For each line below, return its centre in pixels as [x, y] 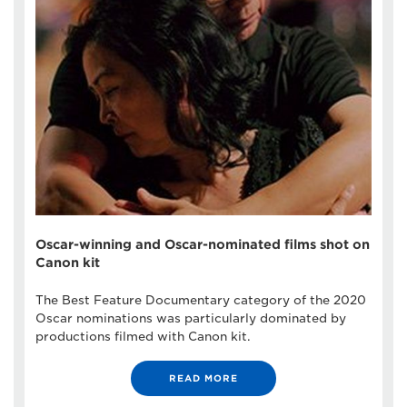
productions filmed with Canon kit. [143, 336]
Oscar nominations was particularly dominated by [191, 318]
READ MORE [203, 377]
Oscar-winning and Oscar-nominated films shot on [203, 244]
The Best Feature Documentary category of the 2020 [201, 300]
